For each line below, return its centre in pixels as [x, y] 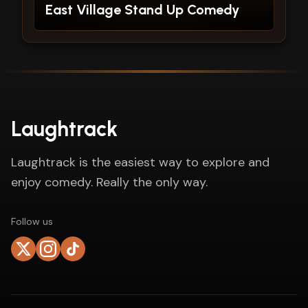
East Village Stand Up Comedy [142, 10]
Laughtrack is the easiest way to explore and [140, 162]
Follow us [32, 221]
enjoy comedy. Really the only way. [109, 182]
